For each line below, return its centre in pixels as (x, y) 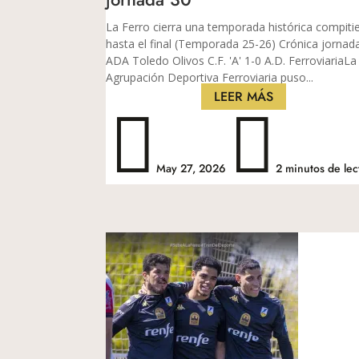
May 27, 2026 (192, 168)
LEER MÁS (244, 96)
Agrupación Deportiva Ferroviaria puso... (210, 77)
